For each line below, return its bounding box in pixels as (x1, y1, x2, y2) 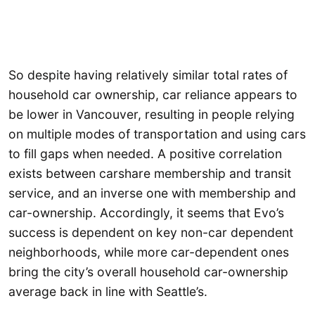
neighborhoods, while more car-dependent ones (8, 245, 289, 260)
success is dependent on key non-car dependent (8, 225, 293, 240)
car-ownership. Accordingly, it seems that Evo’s (8, 205, 284, 221)
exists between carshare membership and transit (8, 166, 291, 181)
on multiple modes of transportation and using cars (8, 127, 306, 142)
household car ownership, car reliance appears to (8, 87, 297, 103)
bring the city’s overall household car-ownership (8, 264, 288, 280)
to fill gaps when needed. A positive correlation (8, 146, 282, 162)
